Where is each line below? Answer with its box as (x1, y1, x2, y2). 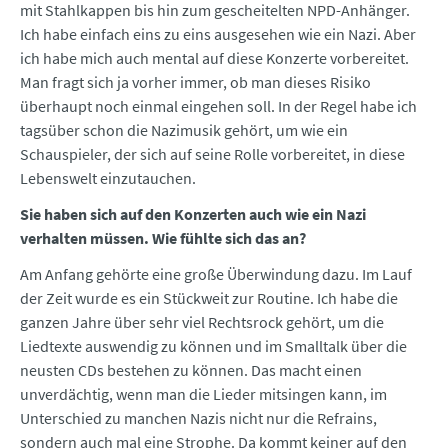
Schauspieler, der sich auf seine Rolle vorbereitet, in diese (20, 144, 405, 165)
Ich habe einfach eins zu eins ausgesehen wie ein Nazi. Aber (20, 24, 416, 45)
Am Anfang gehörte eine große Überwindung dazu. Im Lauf (20, 264, 412, 285)
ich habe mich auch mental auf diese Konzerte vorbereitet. (20, 48, 409, 69)
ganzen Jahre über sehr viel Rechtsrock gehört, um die (20, 312, 384, 333)
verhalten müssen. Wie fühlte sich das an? (20, 228, 306, 249)
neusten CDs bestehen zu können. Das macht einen (20, 360, 362, 381)
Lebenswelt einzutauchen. (20, 168, 196, 189)
